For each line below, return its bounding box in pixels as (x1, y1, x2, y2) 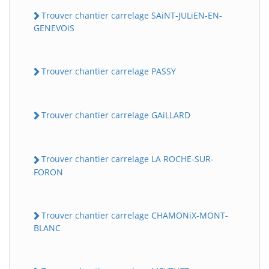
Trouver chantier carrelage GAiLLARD (41, 109, 190, 121)
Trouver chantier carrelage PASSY (41, 65, 176, 77)
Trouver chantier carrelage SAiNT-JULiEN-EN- (41, 9, 222, 21)
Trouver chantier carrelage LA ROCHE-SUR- (41, 153, 214, 165)
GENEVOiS (34, 22, 74, 34)
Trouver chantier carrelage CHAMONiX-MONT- (41, 209, 228, 221)
